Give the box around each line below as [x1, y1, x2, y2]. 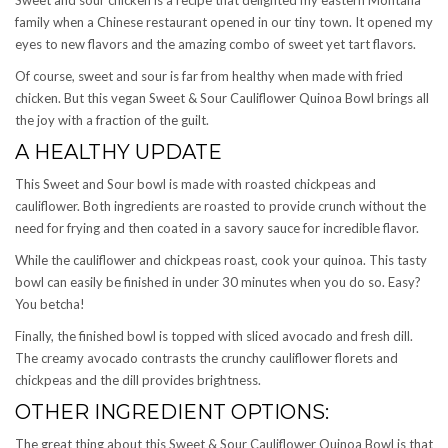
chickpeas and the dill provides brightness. [15, 371, 261, 388]
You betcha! [15, 295, 85, 312]
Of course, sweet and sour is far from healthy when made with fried [15, 67, 403, 84]
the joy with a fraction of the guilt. [15, 111, 209, 128]
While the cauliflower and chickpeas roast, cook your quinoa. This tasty [15, 251, 427, 268]
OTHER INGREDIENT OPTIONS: [15, 399, 329, 424]
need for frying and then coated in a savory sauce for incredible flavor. [15, 219, 419, 236]
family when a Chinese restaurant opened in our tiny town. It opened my [15, 13, 433, 30]
